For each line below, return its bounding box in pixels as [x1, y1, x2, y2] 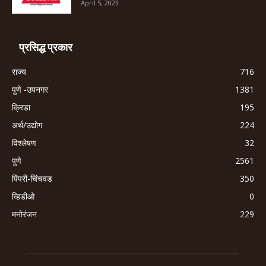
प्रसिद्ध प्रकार [19, 41, 72, 53]
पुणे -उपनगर [12, 84, 48, 95]
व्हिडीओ [12, 191, 34, 202]
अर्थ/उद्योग [12, 119, 42, 131]
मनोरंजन [12, 208, 37, 220]
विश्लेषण [12, 137, 36, 148]
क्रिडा [12, 102, 30, 113]
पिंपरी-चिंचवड [12, 173, 52, 184]
